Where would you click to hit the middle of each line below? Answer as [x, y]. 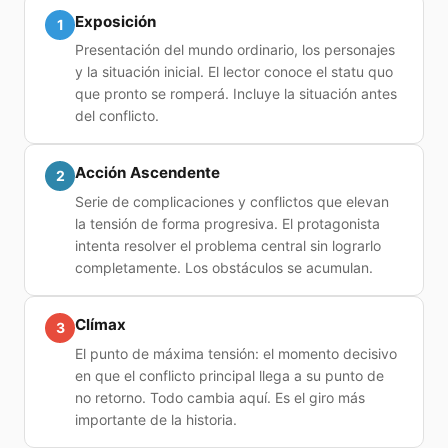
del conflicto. [117, 116]
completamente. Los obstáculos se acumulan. [224, 267]
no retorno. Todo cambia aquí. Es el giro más [220, 397]
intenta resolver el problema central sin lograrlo [228, 245]
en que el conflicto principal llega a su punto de [229, 375]
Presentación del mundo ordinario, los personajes [235, 50]
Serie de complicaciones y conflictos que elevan [232, 201]
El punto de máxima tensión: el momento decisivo [236, 353]
